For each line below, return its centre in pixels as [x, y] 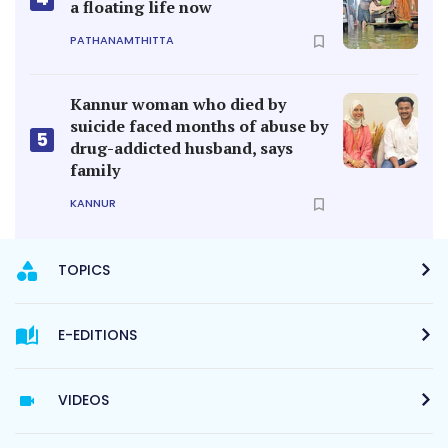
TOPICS [84, 269]
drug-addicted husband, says [181, 147]
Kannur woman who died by [178, 103]
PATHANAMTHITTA [122, 40]
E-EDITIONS [97, 334]
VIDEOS [83, 399]
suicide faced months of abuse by [199, 125]
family [95, 169]
